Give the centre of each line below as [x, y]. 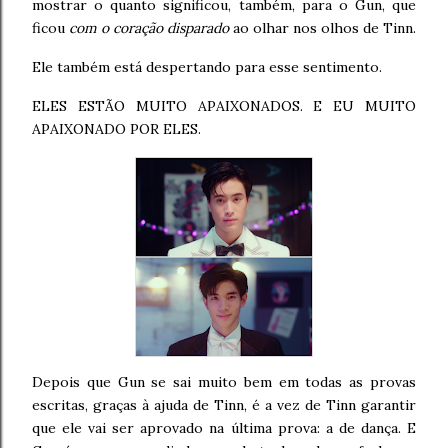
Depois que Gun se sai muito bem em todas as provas [224, 381]
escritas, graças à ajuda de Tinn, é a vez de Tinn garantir [224, 404]
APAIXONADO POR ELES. [116, 128]
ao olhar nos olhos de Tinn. [322, 27]
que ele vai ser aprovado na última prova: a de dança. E [224, 427]
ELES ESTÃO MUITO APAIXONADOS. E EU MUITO [224, 105]
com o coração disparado [149, 27]
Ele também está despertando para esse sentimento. [207, 66]
